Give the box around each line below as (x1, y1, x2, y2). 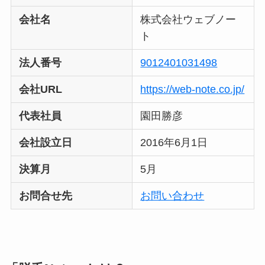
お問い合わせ (140, 190, 205, 202)
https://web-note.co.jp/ (140, 83, 245, 96)
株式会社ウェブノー (140, 14, 237, 26)
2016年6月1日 (140, 137, 208, 149)
